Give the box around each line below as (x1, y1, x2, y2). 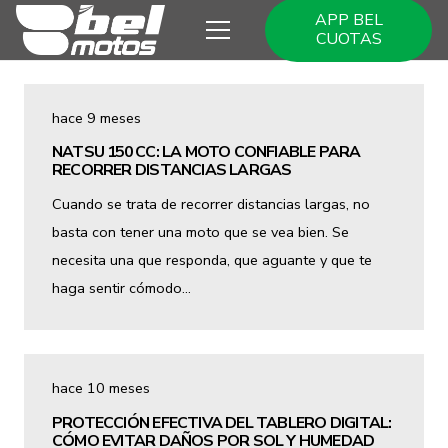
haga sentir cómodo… (52, 278, 191, 299)
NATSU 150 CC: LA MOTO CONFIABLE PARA (52, 141, 361, 164)
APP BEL (314, 9, 383, 31)
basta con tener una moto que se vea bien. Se (52, 222, 349, 243)
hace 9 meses (52, 108, 141, 128)
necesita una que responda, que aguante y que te (52, 250, 372, 271)
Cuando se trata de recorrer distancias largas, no (52, 194, 370, 215)
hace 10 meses (52, 378, 150, 399)
